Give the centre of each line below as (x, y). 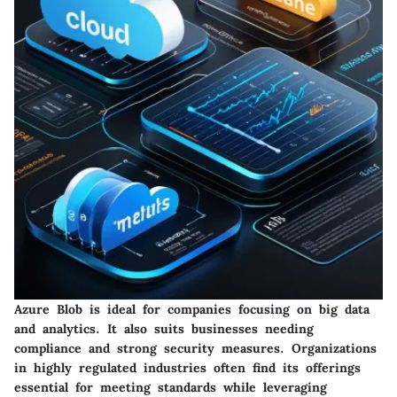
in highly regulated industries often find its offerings (187, 368)
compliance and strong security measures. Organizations (195, 349)
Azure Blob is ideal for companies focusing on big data (192, 310)
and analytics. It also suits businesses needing (164, 329)
